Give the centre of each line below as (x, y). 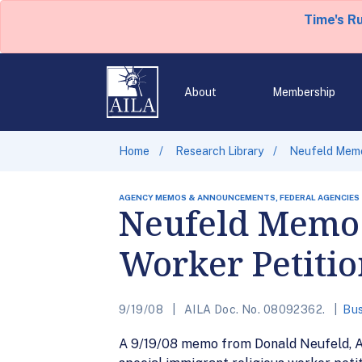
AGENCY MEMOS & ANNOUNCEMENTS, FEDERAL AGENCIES (239, 197)
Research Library (219, 151)
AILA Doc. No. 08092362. (255, 309)
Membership (303, 92)
